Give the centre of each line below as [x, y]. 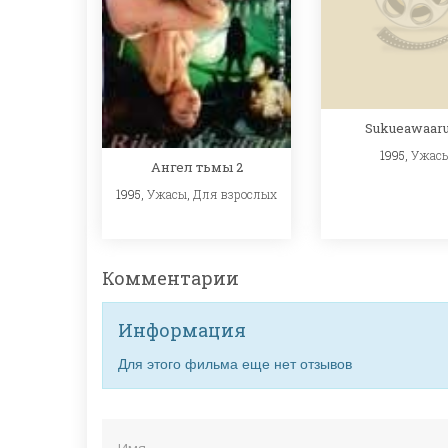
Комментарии [170, 277]
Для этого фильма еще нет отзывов [235, 362]
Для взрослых [235, 194]
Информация [182, 329]
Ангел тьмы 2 [196, 167]
